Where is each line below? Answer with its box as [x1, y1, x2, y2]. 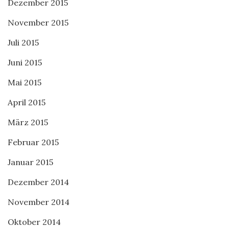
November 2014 [8, 197, 70, 207]
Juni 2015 [8, 57, 42, 67]
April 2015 [8, 97, 45, 107]
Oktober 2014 [8, 217, 61, 227]
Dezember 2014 [8, 177, 69, 187]
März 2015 [8, 117, 48, 127]
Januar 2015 [8, 157, 53, 167]
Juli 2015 [8, 37, 39, 48]
